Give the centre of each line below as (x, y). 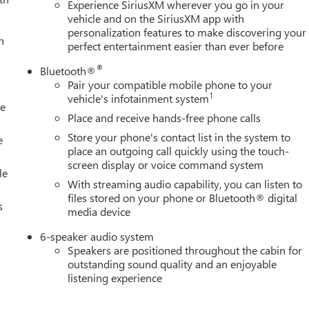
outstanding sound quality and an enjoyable (172, 263)
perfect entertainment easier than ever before (176, 46)
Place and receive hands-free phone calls (165, 117)
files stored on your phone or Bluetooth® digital (183, 197)
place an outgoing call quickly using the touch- (179, 150)
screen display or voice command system (166, 164)
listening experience (115, 277)
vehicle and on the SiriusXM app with (156, 18)
